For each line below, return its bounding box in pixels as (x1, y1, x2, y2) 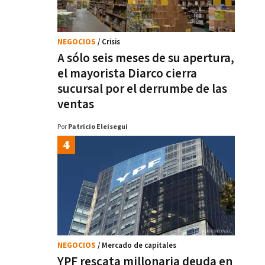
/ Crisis (98, 37, 120, 47)
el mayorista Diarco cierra (57, 66, 197, 82)
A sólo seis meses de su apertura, (57, 50, 234, 66)
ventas (57, 96, 94, 112)
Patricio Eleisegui (68, 122, 128, 131)
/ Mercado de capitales (98, 241, 176, 251)
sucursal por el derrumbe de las (57, 81, 227, 97)
